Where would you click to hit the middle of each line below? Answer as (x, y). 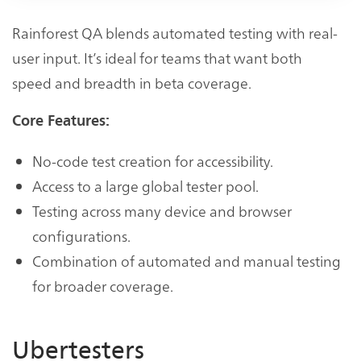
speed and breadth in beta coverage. (132, 83)
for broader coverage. (103, 286)
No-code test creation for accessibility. (153, 161)
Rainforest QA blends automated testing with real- (175, 33)
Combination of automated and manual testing (187, 261)
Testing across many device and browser (162, 211)
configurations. (81, 236)
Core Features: (61, 121)
